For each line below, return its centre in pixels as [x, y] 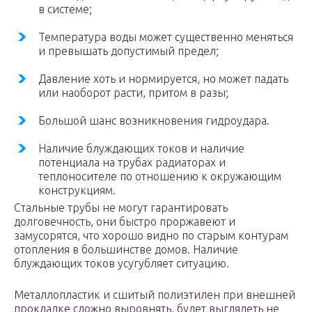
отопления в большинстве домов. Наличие [126, 249]
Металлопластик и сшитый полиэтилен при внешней [155, 295]
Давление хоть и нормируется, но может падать [163, 79]
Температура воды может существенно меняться [166, 37]
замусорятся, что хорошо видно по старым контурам [151, 235]
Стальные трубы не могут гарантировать [121, 208]
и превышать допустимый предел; [128, 51]
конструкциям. [77, 190]
